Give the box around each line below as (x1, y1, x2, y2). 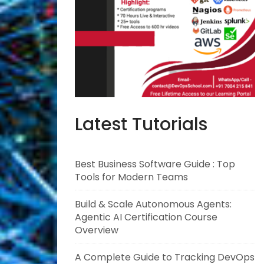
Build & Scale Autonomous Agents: (75, 197, 232, 211)
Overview (75, 223, 118, 237)
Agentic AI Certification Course (75, 210, 217, 224)
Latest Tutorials (75, 112, 207, 137)
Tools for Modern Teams (75, 170, 188, 184)
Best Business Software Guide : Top (75, 157, 235, 171)
